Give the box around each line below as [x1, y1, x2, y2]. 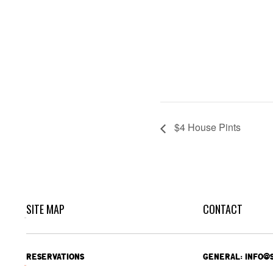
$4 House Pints [171, 120, 241, 135]
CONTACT [202, 201, 243, 218]
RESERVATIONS [26, 250, 84, 263]
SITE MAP [26, 201, 65, 218]
